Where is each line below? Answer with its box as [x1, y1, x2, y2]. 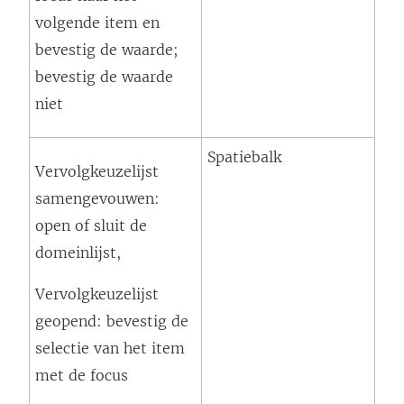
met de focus [35, 366, 128, 385]
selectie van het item [35, 339, 185, 358]
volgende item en [35, 14, 160, 32]
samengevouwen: [35, 189, 160, 208]
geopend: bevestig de [35, 312, 188, 331]
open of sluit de [35, 216, 147, 235]
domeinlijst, [35, 243, 121, 262]
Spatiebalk [207, 148, 281, 167]
